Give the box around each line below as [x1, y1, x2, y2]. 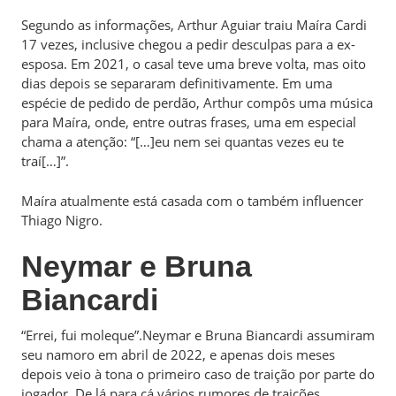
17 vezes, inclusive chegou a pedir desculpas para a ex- [21, 35, 355, 53]
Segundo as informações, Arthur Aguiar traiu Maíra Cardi [21, 16, 367, 34]
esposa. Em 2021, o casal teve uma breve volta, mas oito [21, 55, 366, 72]
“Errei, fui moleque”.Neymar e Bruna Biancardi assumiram [21, 326, 375, 344]
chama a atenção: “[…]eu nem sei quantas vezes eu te [21, 133, 344, 150]
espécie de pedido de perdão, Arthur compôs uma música [21, 94, 373, 111]
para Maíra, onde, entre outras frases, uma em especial [21, 113, 356, 131]
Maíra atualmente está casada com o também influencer [21, 191, 363, 209]
